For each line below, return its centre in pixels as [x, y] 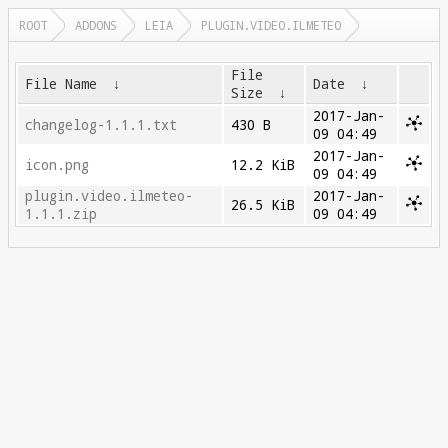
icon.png [57, 165]
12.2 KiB [263, 165]
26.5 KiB [263, 205]
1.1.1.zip [61, 214]
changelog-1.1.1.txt [101, 125]
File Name [61, 84]
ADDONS [96, 25]
